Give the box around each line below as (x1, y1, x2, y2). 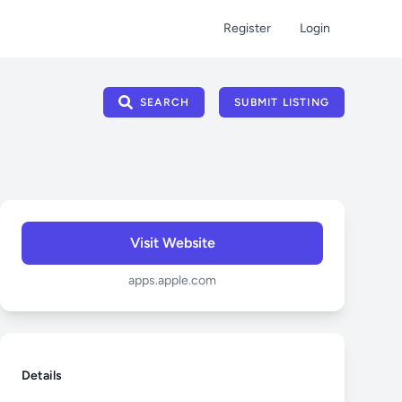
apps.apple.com (128, 273, 216, 288)
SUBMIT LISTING (234, 96, 329, 109)
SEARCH (139, 96, 190, 109)
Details (22, 368, 62, 383)
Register (223, 21, 271, 36)
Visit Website (129, 234, 215, 251)
